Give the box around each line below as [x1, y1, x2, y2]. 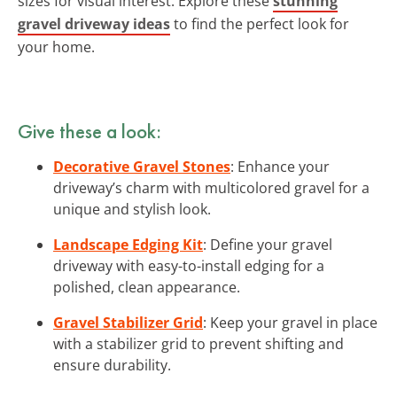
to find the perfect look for [170, 13, 349, 34]
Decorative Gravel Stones [53, 156, 230, 176]
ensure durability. [53, 354, 171, 375]
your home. [18, 36, 95, 57]
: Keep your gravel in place [203, 312, 378, 332]
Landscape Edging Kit [53, 234, 203, 254]
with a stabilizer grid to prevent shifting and [53, 333, 344, 354]
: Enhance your [230, 156, 330, 176]
